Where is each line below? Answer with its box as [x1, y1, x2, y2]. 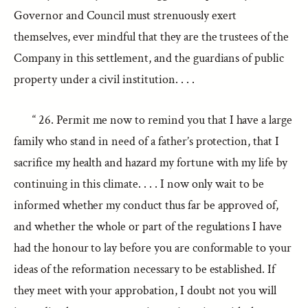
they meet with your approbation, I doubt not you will [14, 283, 277, 298]
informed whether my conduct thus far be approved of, [14, 197, 279, 213]
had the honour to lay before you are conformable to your [14, 240, 291, 256]
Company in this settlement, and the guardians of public [14, 50, 285, 66]
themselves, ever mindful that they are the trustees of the [14, 29, 289, 45]
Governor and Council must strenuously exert [14, 8, 237, 23]
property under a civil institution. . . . [14, 71, 195, 87]
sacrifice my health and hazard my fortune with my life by [14, 155, 287, 170]
